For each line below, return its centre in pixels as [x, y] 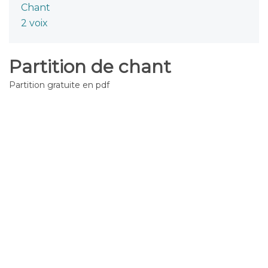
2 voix [34, 23]
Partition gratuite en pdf [59, 85]
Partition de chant [90, 67]
